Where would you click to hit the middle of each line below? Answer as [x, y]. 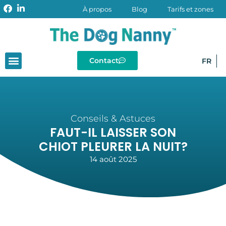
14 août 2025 [113, 159]
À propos [97, 9]
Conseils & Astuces [113, 118]
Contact [104, 61]
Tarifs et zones [190, 9]
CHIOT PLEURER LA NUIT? [113, 146]
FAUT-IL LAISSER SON [113, 132]
